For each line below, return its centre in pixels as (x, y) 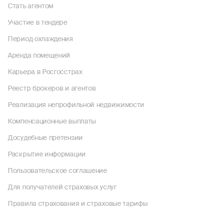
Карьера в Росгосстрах (45, 72)
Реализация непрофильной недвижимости (76, 105)
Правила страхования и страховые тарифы (78, 203)
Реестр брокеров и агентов (52, 88)
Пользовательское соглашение (57, 170)
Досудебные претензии (45, 138)
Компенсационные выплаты (52, 121)
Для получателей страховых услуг (62, 187)
